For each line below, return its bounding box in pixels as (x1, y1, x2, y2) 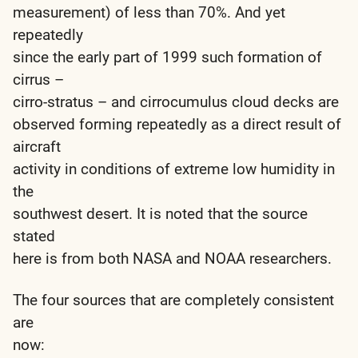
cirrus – (13, 70, 64, 89)
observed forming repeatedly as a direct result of (13, 114, 341, 133)
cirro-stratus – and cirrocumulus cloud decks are (13, 92, 339, 111)
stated (13, 226, 55, 245)
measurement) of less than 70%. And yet (13, 2, 285, 22)
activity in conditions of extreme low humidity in (13, 159, 335, 178)
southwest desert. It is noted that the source (13, 204, 308, 223)
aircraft (13, 137, 61, 156)
